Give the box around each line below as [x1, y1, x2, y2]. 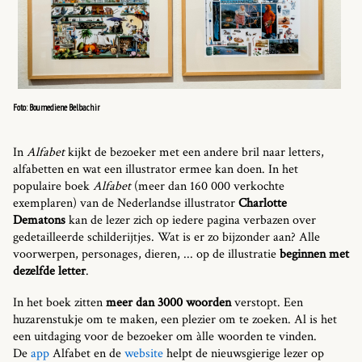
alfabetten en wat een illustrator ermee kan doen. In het [13, 160, 298, 178]
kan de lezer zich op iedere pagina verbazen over [69, 211, 316, 229]
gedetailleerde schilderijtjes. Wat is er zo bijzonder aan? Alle [13, 228, 320, 246]
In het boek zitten [13, 293, 106, 311]
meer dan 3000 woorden [106, 293, 231, 311]
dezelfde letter [13, 262, 86, 280]
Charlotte [238, 194, 287, 212]
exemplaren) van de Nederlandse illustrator [13, 194, 238, 212]
